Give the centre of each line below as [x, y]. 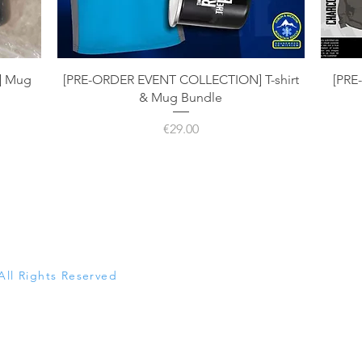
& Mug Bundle [181, 97]
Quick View [181, 78]
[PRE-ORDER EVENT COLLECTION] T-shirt [181, 79]
